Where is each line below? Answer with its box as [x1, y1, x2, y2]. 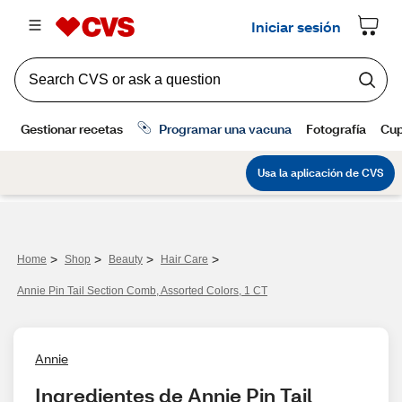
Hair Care [161, 253, 208, 266]
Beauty [109, 253, 143, 266]
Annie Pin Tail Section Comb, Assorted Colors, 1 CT [17, 284, 267, 297]
